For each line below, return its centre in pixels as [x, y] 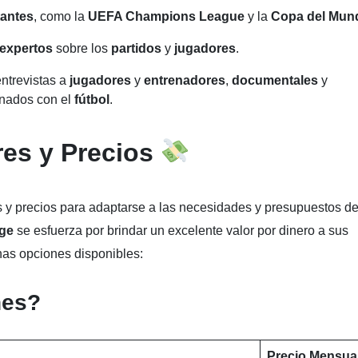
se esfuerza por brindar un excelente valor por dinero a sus [181, 231]
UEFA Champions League [168, 16]
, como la [61, 16]
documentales [276, 80]
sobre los [84, 48]
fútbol [92, 99]
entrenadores [185, 80]
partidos [138, 48]
